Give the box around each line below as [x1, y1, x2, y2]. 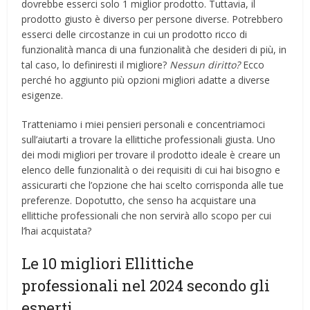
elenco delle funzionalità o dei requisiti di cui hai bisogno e [21, 163, 281, 177]
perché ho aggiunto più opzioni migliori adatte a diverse [21, 73, 271, 87]
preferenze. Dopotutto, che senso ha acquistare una [21, 194, 257, 208]
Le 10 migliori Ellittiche [21, 253, 194, 274]
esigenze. [21, 89, 64, 102]
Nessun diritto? [170, 58, 241, 72]
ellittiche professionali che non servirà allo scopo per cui [21, 209, 272, 223]
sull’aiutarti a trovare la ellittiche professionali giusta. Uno [21, 133, 276, 147]
